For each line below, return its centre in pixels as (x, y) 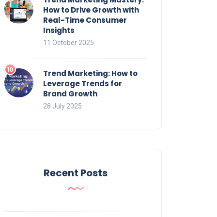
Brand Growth (70, 93)
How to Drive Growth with (91, 10)
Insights (59, 30)
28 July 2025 (62, 106)
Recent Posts (76, 173)
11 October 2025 (69, 42)
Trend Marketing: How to (90, 73)
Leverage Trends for (83, 83)
